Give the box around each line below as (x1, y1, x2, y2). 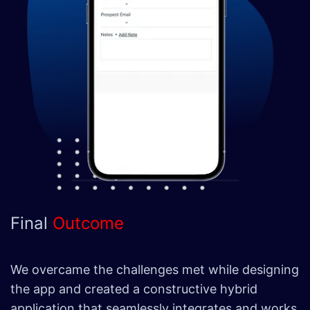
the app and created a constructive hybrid (10, 281, 257, 296)
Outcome (53, 212, 124, 233)
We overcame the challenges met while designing (10, 262, 299, 277)
